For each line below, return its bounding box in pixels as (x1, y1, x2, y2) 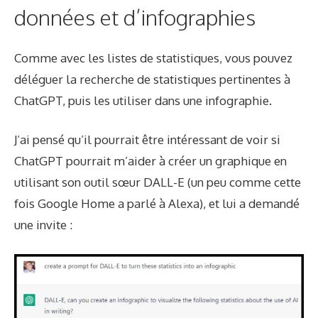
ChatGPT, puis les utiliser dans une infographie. (14, 92, 272, 108)
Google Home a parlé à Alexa (38, 196, 199, 212)
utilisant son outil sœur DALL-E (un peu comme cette (14, 175, 301, 190)
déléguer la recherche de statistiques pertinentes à (14, 71, 290, 87)
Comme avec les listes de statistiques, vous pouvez (14, 50, 292, 65)
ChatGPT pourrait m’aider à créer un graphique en (14, 153, 287, 169)
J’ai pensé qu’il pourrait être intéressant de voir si (14, 132, 280, 148)
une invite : (14, 217, 72, 233)
